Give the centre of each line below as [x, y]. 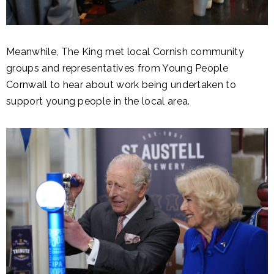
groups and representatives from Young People [117, 68]
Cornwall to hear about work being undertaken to [121, 84]
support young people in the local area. [99, 101]
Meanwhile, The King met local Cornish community [125, 51]
